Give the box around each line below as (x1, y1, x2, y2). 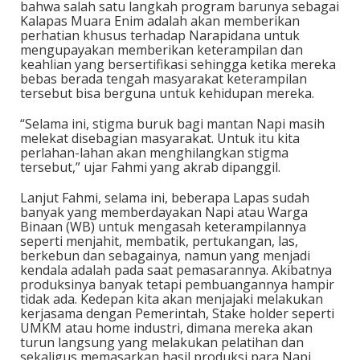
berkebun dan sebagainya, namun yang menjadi (20, 246, 310, 264)
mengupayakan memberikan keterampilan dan (20, 40, 303, 59)
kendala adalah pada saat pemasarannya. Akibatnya (20, 260, 332, 279)
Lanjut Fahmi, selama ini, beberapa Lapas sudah (20, 188, 309, 207)
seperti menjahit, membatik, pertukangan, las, (20, 231, 298, 250)
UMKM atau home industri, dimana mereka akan (20, 318, 313, 337)
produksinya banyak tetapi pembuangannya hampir (20, 275, 334, 293)
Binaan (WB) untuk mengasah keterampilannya (20, 217, 306, 235)
